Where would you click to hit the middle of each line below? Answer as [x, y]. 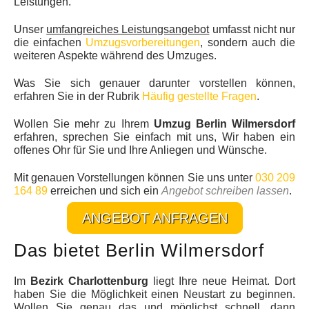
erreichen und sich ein [104, 191]
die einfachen [50, 42]
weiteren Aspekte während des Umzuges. [115, 56]
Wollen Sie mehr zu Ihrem [84, 124]
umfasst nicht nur [252, 29]
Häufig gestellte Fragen [199, 96]
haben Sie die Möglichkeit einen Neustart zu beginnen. [154, 294]
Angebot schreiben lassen [225, 191]
